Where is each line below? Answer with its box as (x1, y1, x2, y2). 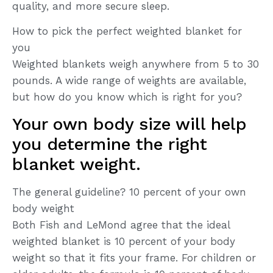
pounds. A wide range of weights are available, (12, 74, 246, 87)
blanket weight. (12, 154, 141, 175)
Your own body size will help (12, 114, 247, 135)
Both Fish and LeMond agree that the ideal (12, 219, 230, 232)
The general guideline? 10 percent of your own (12, 186, 246, 199)
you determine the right (12, 134, 207, 155)
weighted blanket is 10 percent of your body (12, 235, 235, 248)
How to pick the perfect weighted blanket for (12, 24, 242, 37)
